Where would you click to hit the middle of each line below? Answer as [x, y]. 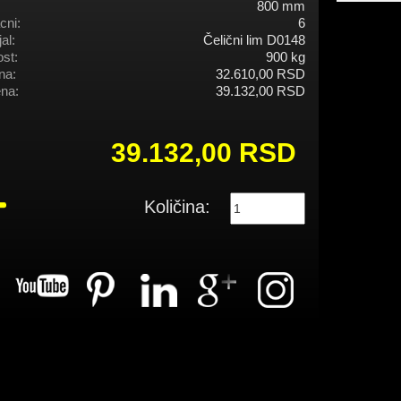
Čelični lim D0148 [254, 40]
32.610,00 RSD [260, 74]
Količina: [177, 207]
